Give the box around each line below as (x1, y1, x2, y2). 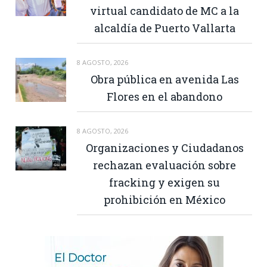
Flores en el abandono (107, 89, 222, 104)
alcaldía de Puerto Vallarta (94, 21, 235, 36)
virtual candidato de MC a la (90, 4, 239, 18)
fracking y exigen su (109, 175, 220, 190)
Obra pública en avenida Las (90, 72, 239, 87)
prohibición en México (104, 193, 225, 207)
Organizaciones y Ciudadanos (85, 141, 244, 156)
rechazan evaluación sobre (93, 158, 236, 173)
